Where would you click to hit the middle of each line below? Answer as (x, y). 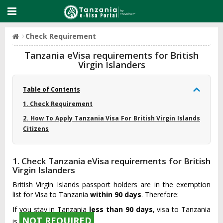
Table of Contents (52, 89)
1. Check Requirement (58, 104)
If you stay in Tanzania (51, 209)
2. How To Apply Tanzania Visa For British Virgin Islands (111, 118)
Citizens (36, 129)
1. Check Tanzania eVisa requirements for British (111, 161)
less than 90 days (121, 209)
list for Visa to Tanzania (51, 194)
